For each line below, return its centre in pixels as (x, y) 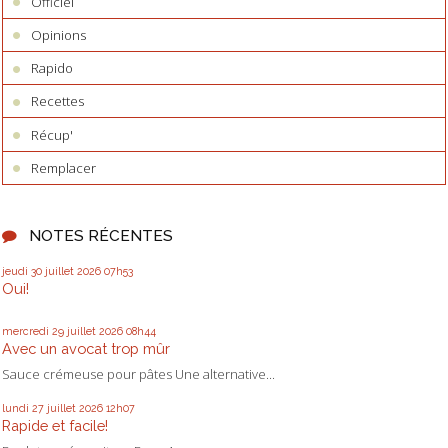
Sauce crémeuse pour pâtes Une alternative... (138, 374)
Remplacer (64, 167)
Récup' (52, 134)
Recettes (58, 101)
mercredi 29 (33, 331)
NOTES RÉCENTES (100, 235)
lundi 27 (23, 407)
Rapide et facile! (55, 425)
